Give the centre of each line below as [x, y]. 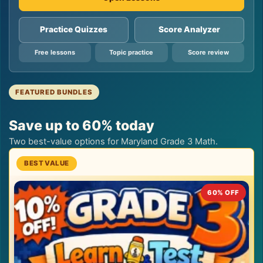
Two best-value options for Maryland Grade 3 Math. [115, 142]
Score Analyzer [190, 30]
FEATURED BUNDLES [54, 92]
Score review [208, 52]
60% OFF [223, 192]
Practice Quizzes [73, 30]
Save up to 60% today [81, 125]
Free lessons [55, 52]
